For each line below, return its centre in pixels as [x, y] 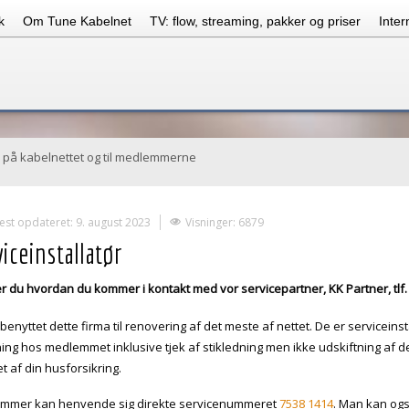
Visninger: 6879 [224, 222]
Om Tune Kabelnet [77, 21]
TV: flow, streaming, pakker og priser [255, 21]
